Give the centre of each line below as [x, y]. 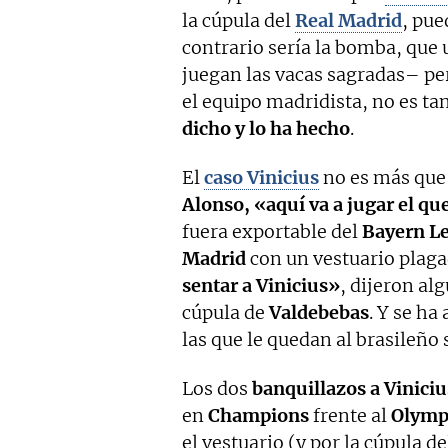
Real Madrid [348, 21]
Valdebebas [319, 313]
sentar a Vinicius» [261, 286]
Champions [258, 416]
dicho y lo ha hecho [266, 129]
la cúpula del [238, 21]
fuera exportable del [272, 232]
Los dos [217, 389]
